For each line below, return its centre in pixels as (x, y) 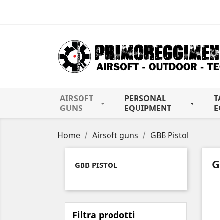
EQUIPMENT (148, 108)
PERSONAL (145, 98)
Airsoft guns (115, 135)
